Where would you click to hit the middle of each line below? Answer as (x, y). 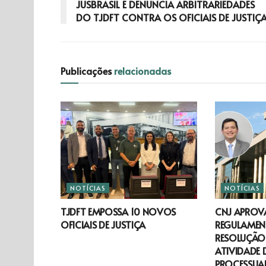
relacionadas (142, 70)
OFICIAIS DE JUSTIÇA (103, 225)
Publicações (87, 70)
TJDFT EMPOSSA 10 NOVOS (118, 212)
